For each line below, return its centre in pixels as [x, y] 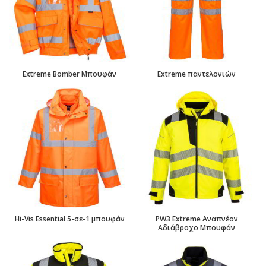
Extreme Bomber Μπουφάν [69, 74]
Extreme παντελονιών [197, 74]
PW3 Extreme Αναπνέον [197, 219]
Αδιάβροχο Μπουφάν [197, 228]
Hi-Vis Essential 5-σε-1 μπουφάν [69, 219]
